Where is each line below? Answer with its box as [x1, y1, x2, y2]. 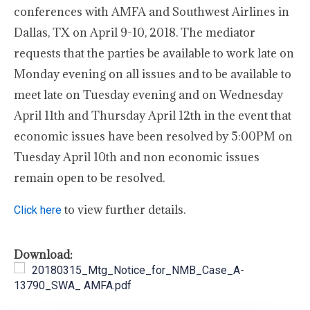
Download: [14, 247, 73, 262]
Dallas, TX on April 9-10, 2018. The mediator [14, 25, 255, 40]
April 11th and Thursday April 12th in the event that [14, 108, 291, 123]
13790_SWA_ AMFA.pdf [14, 279, 131, 292]
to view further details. [64, 202, 185, 217]
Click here [14, 203, 64, 217]
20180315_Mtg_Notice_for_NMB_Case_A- [32, 264, 244, 277]
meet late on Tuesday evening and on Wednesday [14, 87, 283, 102]
